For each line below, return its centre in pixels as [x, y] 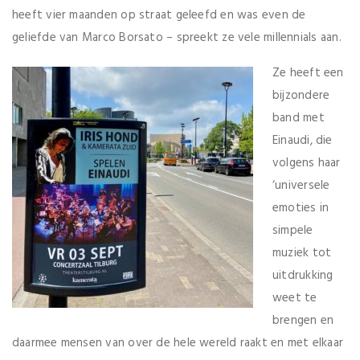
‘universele [301, 186]
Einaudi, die [303, 141]
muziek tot [302, 254]
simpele [293, 231]
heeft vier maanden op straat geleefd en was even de [159, 16]
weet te [295, 299]
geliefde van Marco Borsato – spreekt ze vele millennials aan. [177, 38]
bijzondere [301, 96]
